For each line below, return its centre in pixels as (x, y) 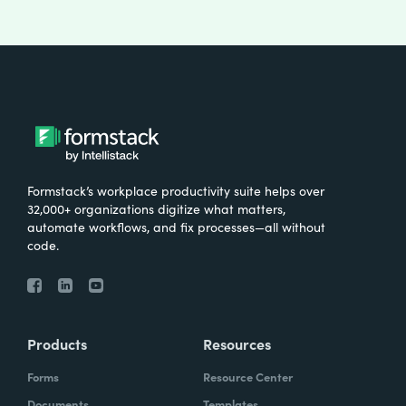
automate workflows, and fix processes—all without (176, 227)
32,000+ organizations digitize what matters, (156, 209)
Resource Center (248, 377)
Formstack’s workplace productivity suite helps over (176, 191)
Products (57, 344)
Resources (237, 344)
